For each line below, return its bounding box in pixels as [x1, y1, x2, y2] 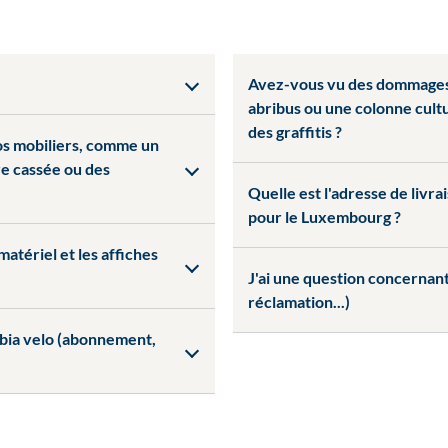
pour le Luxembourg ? [248, 207, 401, 226]
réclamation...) [248, 292, 350, 311]
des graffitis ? [248, 122, 342, 141]
